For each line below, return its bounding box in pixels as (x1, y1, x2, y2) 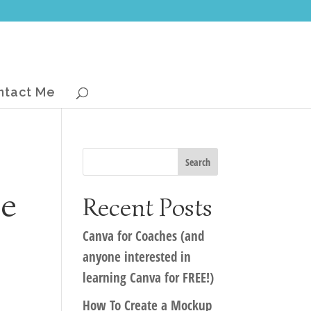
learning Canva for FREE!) (83, 269, 215, 287)
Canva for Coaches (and (83, 227, 205, 245)
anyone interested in (83, 248, 192, 266)
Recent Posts (83, 192, 213, 223)
